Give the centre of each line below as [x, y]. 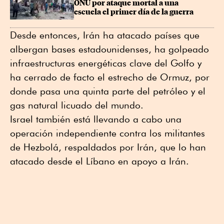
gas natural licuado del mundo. [77, 105]
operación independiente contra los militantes [107, 133]
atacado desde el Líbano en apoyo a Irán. [99, 161]
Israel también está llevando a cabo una [96, 119]
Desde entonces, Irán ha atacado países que [105, 35]
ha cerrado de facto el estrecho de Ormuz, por [110, 77]
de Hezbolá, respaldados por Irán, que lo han [108, 147]
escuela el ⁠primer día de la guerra [134, 12]
